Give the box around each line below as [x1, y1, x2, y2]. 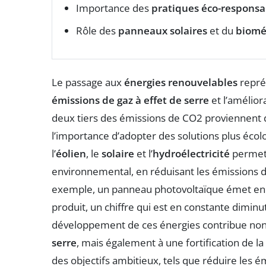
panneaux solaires [118, 23, 207, 37]
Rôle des [76, 23, 118, 37]
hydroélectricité [153, 146, 230, 160]
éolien [56, 146, 86, 160]
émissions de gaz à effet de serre [52, 93, 209, 107]
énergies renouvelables [124, 75, 237, 89]
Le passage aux [52, 75, 124, 89]
